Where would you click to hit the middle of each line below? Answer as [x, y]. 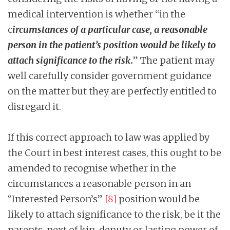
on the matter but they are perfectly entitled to [112, 91]
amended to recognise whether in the [92, 168]
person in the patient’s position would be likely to [112, 45]
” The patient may [174, 60]
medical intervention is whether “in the [97, 14]
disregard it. [34, 106]
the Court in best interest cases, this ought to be [114, 152]
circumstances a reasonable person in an [99, 183]
